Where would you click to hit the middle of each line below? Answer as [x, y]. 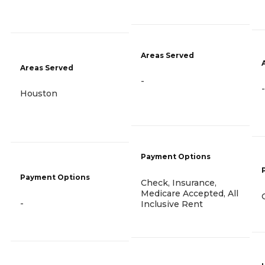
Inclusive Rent [172, 204]
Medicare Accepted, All [190, 194]
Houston [39, 93]
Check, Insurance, [179, 183]
